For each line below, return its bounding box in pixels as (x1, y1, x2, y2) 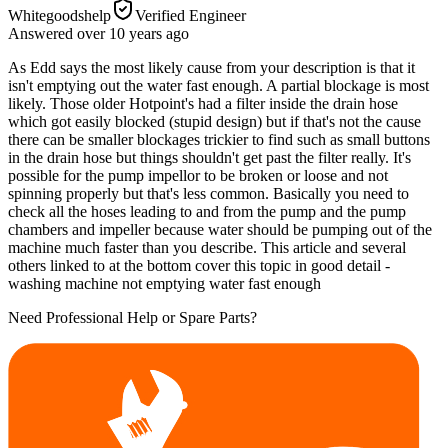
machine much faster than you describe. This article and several (8, 238, 406, 256)
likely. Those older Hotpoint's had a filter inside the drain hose (8, 94, 398, 112)
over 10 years (77, 24, 162, 42)
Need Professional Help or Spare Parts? (8, 308, 257, 326)
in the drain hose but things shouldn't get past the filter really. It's (8, 148, 411, 166)
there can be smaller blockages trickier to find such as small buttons (8, 130, 430, 148)
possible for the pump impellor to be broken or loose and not (8, 166, 388, 184)
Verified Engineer (135, 6, 246, 24)
